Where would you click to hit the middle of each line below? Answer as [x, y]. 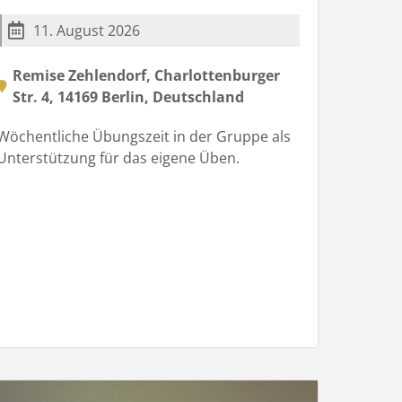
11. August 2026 [86, 30]
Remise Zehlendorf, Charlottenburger [146, 75]
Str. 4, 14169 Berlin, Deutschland [128, 96]
